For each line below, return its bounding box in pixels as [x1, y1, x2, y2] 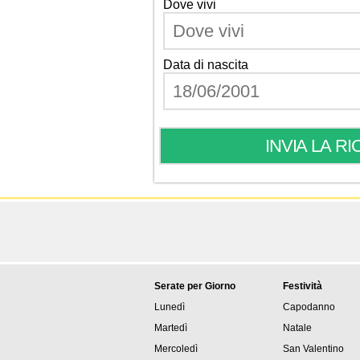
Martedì [154, 338, 187, 350]
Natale [282, 338, 312, 350]
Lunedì [154, 317, 185, 329]
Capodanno [282, 317, 335, 329]
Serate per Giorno [154, 297, 235, 308]
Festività [282, 297, 322, 308]
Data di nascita [163, 58, 248, 72]
